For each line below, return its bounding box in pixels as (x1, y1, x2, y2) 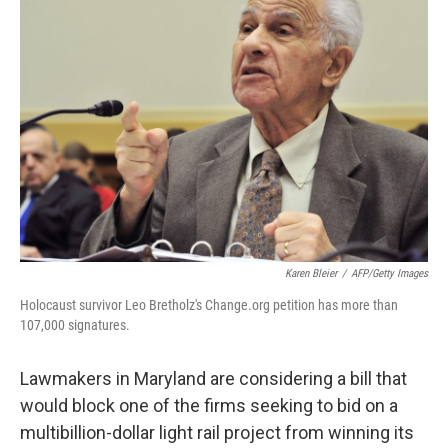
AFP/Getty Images (351, 267, 428, 280)
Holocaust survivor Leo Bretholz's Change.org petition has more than (20, 297, 398, 313)
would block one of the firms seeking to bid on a (20, 395, 398, 416)
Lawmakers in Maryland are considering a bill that (20, 368, 407, 389)
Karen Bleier (285, 267, 337, 280)
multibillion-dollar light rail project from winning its (20, 422, 414, 443)
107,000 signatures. (20, 317, 130, 333)
